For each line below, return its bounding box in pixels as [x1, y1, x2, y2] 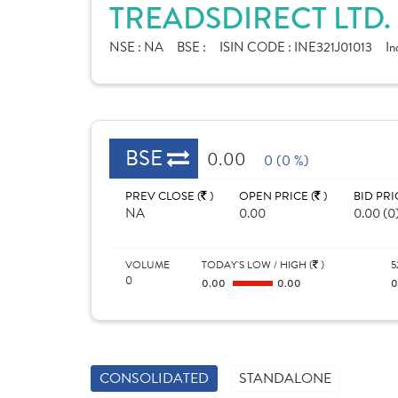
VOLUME [125, 257, 170, 273]
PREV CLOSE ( [125, 187, 201, 205]
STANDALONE [239, 368, 331, 389]
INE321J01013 [294, 37, 372, 57]
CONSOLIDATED [99, 368, 209, 389]
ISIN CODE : [219, 37, 294, 57]
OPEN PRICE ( [239, 187, 315, 205]
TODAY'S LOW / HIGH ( [201, 257, 313, 273]
